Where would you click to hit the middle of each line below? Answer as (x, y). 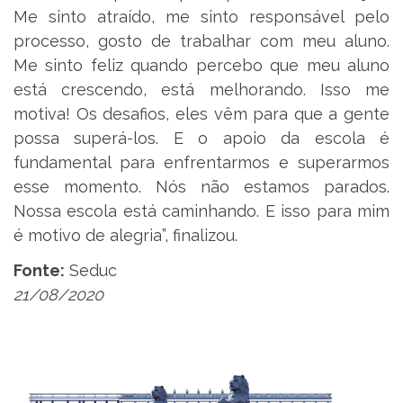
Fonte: (39, 271)
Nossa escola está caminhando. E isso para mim (201, 210)
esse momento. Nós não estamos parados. (201, 186)
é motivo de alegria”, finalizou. (125, 235)
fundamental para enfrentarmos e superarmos (201, 162)
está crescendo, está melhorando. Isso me (201, 89)
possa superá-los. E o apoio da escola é (201, 138)
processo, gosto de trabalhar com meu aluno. (201, 40)
